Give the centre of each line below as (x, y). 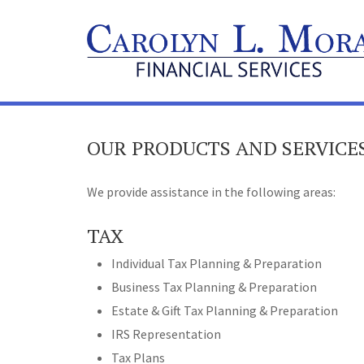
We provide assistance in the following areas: (211, 192)
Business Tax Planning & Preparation (214, 287)
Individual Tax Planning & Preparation (217, 264)
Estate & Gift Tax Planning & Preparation (225, 311)
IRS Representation (166, 334)
